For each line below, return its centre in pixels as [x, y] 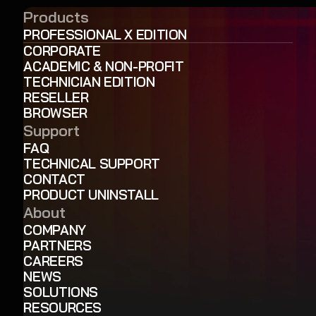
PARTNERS [57, 245]
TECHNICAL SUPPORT [92, 163]
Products [56, 16]
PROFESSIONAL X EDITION [105, 34]
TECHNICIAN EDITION [89, 81]
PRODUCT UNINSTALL [91, 194]
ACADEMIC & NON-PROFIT [104, 66]
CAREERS [53, 261]
